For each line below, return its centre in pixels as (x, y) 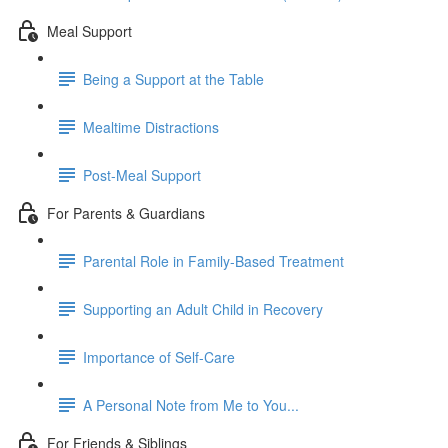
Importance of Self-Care (159, 356)
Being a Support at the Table (173, 78)
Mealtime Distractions (151, 126)
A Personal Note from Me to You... (191, 404)
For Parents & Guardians (126, 212)
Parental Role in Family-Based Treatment (213, 260)
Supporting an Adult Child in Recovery (203, 308)
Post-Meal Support (142, 174)
